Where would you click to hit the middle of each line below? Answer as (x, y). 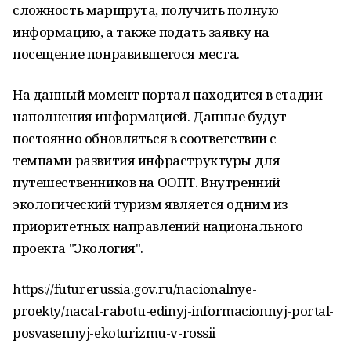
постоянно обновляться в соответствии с (145, 138)
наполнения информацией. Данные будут (150, 116)
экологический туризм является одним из (150, 204)
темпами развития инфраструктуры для (147, 160)
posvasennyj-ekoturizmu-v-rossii (114, 333)
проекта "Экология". (78, 248)
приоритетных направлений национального (158, 226)
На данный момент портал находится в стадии (168, 94)
